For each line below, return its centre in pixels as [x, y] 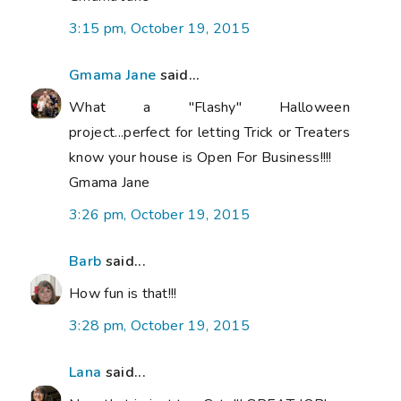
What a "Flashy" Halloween [209, 107]
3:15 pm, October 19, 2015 [159, 28]
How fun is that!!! [123, 293]
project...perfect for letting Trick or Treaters [209, 132]
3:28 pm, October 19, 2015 [159, 325]
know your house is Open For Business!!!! [200, 157]
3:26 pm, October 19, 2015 [159, 214]
